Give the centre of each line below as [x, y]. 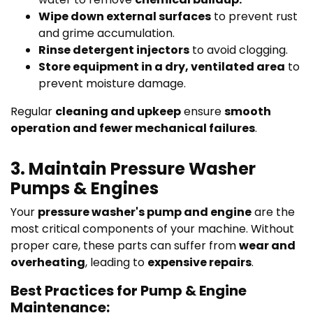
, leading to [116, 262]
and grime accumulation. [107, 33]
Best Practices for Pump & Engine [129, 290]
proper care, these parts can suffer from [125, 245]
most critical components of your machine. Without [152, 228]
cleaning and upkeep [118, 111]
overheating [48, 262]
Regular [33, 111]
